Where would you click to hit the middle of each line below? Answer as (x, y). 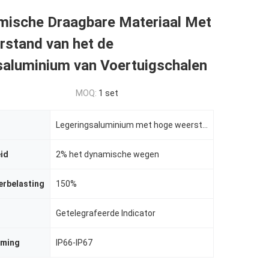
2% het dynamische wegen (107, 154)
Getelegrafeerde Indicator (106, 213)
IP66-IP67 (74, 243)
